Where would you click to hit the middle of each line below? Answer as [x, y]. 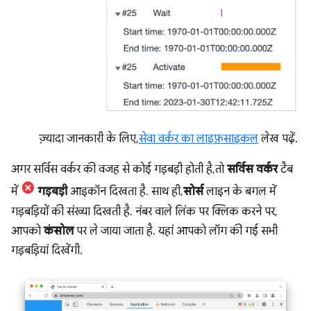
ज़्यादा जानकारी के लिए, [89, 139]
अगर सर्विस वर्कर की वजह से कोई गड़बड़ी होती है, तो [119, 170]
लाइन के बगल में [239, 192]
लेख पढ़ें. [278, 139]
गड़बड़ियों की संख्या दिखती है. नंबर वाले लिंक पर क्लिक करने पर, [143, 211]
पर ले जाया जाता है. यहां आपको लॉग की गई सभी [176, 231]
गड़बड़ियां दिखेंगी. [47, 250]
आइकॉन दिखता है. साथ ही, [125, 192]
